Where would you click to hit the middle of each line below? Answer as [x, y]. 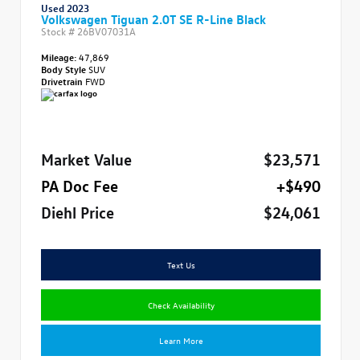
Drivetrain [63, 80]
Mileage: [59, 56]
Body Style [65, 68]
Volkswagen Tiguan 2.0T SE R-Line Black [153, 18]
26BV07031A [106, 30]
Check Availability [181, 304]
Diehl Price [78, 211]
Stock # [59, 30]
